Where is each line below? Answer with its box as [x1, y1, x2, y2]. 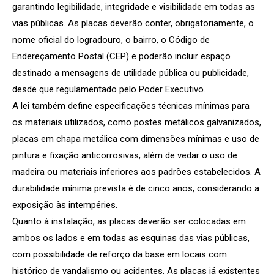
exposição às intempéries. [12, 199, 117, 210]
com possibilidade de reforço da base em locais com [12, 248, 227, 260]
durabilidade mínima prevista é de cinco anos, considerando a [12, 182, 259, 194]
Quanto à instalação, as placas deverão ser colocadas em [12, 215, 246, 227]
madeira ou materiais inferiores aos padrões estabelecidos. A [12, 166, 261, 177]
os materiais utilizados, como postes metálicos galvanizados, [12, 116, 261, 128]
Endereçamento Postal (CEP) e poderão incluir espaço [12, 50, 231, 62]
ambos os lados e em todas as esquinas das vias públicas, [12, 232, 250, 243]
